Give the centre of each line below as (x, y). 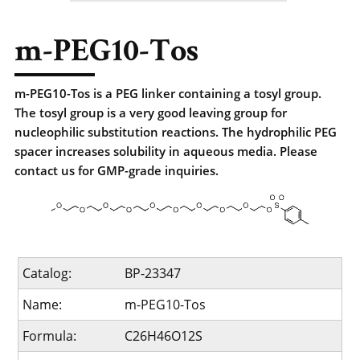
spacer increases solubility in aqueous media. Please (166, 151)
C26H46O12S (163, 336)
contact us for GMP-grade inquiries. (117, 170)
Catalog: (47, 273)
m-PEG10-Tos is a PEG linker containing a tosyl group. (168, 93)
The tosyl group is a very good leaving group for (151, 112)
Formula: (50, 336)
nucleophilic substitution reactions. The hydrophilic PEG (176, 132)
